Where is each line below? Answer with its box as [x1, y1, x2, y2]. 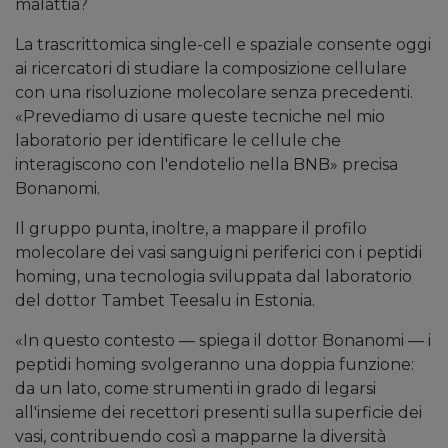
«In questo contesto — [15, 331, 199, 351]
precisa [338, 155, 398, 175]
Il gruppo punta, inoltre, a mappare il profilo [15, 219, 367, 239]
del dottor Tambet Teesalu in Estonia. [15, 291, 315, 311]
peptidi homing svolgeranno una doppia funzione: [15, 355, 414, 375]
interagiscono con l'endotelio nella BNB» [15, 155, 338, 175]
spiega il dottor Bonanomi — [199, 331, 424, 351]
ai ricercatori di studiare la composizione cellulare [15, 59, 407, 79]
